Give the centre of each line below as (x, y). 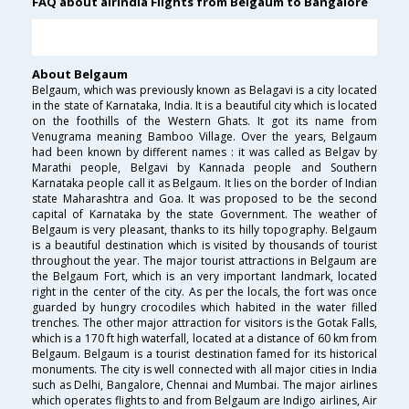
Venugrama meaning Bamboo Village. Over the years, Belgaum (204, 137)
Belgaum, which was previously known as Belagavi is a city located (204, 90)
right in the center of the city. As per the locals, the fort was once (204, 292)
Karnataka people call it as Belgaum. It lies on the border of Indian (204, 184)
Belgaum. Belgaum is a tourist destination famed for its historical (204, 354)
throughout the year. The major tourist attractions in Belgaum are (204, 261)
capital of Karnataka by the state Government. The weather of (204, 215)
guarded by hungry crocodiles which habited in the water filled (204, 308)
